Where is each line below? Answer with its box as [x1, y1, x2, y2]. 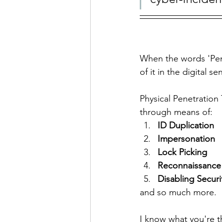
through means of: [140, 107, 213, 117]
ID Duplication [158, 120, 214, 131]
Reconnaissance [158, 160, 221, 171]
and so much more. [140, 187, 219, 198]
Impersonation [158, 133, 215, 144]
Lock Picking [158, 147, 207, 158]
